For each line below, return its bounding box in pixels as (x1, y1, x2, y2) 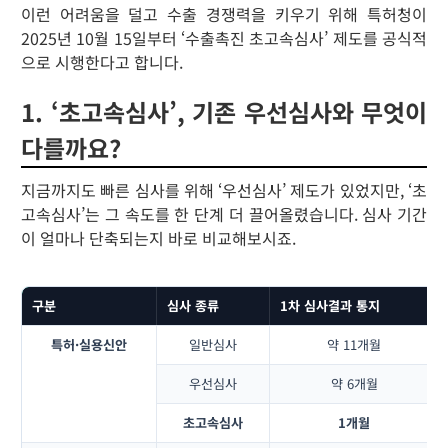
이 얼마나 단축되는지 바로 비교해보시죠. (21, 226, 296, 250)
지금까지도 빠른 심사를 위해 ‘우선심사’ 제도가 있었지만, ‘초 (21, 178, 427, 202)
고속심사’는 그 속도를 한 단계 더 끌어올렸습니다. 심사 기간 (21, 202, 427, 226)
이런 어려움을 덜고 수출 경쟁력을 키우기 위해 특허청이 (21, 2, 427, 26)
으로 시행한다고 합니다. (21, 50, 183, 74)
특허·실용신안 (51, 334, 127, 354)
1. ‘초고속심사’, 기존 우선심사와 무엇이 (21, 94, 427, 129)
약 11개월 (327, 334, 381, 354)
